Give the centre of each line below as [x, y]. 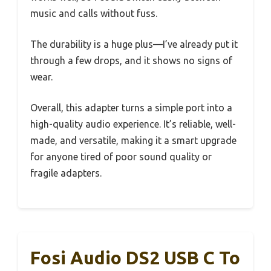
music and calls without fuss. [94, 13]
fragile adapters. [66, 173]
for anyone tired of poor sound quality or [121, 156]
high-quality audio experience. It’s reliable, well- [133, 124]
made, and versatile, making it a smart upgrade [133, 140]
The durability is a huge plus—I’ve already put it [134, 44]
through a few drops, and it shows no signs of [131, 60]
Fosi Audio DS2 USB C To [135, 257]
